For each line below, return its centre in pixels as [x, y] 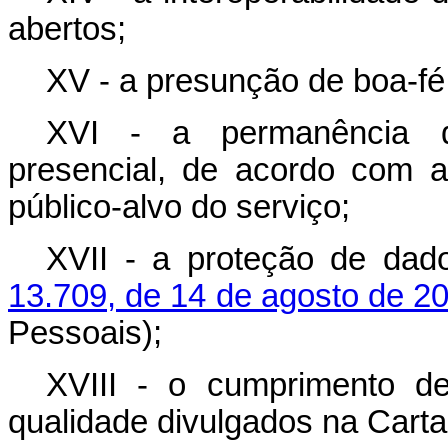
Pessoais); [85, 333]
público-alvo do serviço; [179, 207]
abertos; [67, 29]
